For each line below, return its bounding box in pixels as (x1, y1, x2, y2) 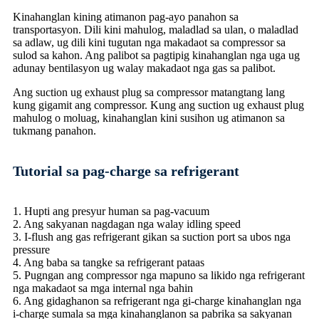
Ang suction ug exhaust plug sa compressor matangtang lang (13, 85, 285, 98)
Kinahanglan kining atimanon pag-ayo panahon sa (13, 10, 239, 23)
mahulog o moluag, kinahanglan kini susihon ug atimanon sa (13, 111, 285, 124)
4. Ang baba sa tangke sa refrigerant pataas (13, 256, 204, 268)
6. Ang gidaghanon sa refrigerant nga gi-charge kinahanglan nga (13, 294, 301, 307)
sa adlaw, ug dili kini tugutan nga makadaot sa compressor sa (13, 36, 286, 48)
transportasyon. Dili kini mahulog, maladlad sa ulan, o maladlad (13, 23, 298, 36)
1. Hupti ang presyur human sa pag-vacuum (13, 204, 209, 217)
